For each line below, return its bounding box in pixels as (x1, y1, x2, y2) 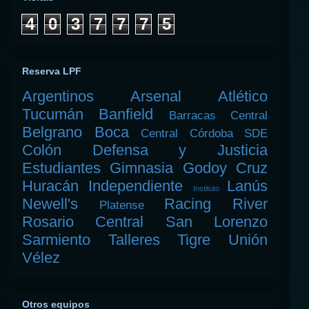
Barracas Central (168, 109, 268, 123)
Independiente (88, 177, 183, 195)
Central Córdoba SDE (141, 127, 268, 141)
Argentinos (22, 88, 94, 106)
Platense (99, 199, 144, 212)
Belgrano (22, 123, 82, 141)
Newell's (22, 195, 78, 213)
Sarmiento (22, 231, 90, 249)
